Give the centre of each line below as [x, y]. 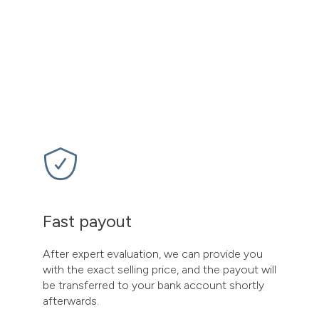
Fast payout [87, 221]
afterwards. [71, 301]
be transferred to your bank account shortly [153, 285]
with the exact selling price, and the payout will [159, 270]
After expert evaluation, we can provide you [153, 254]
